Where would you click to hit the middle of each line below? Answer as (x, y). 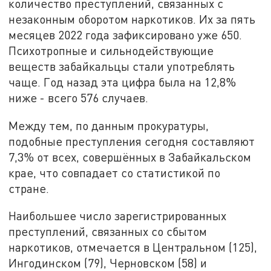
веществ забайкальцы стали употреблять (122, 66)
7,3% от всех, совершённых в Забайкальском (130, 157)
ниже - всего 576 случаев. (79, 97)
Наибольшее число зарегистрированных (118, 216)
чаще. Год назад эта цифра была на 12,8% (122, 82)
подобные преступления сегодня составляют (132, 141)
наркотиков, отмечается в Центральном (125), (133, 247)
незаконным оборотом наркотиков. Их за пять (132, 19)
